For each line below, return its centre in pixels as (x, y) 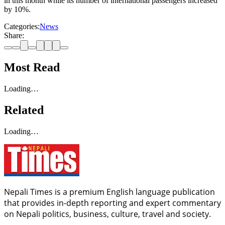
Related (24, 110)
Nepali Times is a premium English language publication (109, 192)
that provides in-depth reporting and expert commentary (113, 203)
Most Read (32, 68)
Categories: (22, 27)
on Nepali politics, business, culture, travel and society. (107, 214)
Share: (14, 36)
